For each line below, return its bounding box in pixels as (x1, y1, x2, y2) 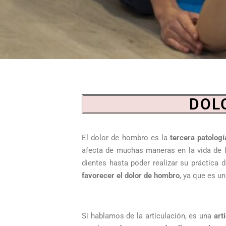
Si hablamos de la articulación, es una (82, 211, 214, 220)
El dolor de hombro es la (82, 133, 171, 142)
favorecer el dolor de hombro (82, 171, 180, 180)
